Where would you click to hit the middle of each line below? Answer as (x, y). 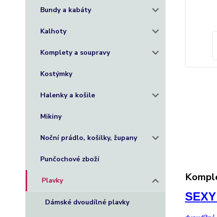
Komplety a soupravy (75, 53)
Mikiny (51, 116)
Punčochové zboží (70, 159)
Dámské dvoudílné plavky (87, 202)
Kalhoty (53, 31)
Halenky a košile (68, 95)
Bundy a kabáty (66, 10)
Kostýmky (56, 74)
